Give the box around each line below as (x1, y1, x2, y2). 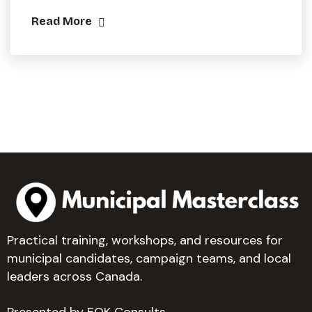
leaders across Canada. (7, 268, 142, 286)
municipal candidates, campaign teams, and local (7, 250, 291, 267)
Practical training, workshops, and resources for (7, 232, 283, 249)
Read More (31, 15, 95, 29)
